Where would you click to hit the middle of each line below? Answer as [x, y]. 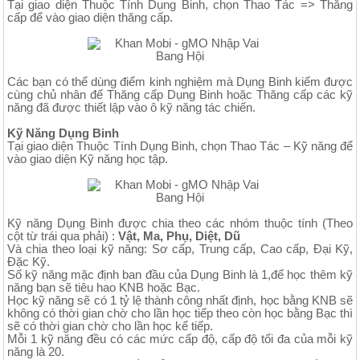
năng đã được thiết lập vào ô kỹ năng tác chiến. [131, 107]
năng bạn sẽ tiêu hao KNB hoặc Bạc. [104, 287]
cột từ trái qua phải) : [63, 236]
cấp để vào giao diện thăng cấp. [90, 17]
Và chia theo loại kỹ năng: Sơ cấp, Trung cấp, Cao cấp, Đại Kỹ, [180, 249]
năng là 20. [36, 352]
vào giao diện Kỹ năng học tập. [88, 159]
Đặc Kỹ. [29, 262]
